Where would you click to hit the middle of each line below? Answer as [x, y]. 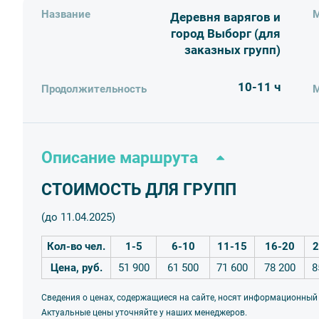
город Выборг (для [225, 33]
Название [66, 15]
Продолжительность [94, 89]
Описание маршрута [120, 157]
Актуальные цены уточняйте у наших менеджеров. [144, 312]
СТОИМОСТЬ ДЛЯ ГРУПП [139, 189]
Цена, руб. [76, 267]
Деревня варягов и [225, 17]
